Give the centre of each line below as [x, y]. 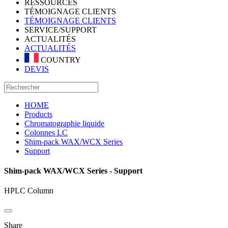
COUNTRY [60, 60]
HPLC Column [29, 191]
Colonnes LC [46, 132]
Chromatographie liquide [64, 123]
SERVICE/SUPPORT [61, 30]
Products [38, 114]
